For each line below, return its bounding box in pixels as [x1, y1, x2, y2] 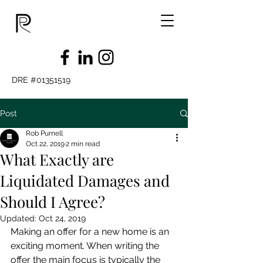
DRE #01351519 [12, 75, 70, 85]
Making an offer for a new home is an [11, 226, 171, 237]
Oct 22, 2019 [26, 140, 65, 148]
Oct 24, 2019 [39, 214, 86, 223]
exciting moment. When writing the [11, 240, 161, 251]
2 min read [66, 140, 100, 148]
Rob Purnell [26, 129, 63, 137]
